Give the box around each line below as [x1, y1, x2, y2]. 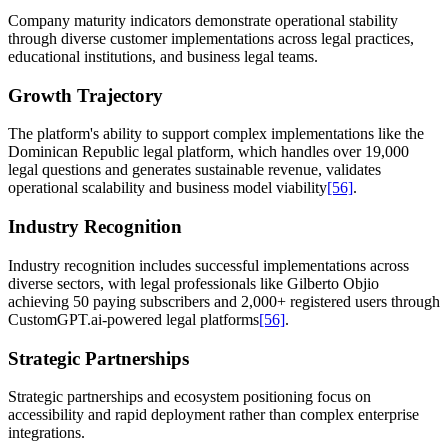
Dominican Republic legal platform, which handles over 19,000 [8, 143, 409, 161]
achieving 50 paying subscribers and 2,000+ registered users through [8, 292, 440, 310]
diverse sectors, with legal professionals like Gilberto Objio [8, 274, 379, 292]
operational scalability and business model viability [8, 179, 327, 197]
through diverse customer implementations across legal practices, [8, 29, 414, 47]
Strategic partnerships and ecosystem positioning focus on [8, 388, 371, 406]
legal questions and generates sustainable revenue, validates [8, 161, 381, 179]
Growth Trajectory [8, 84, 163, 106]
